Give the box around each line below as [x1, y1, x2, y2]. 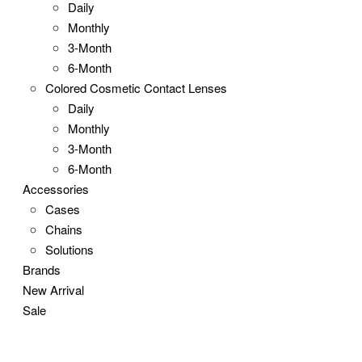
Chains [45, 220, 83, 238]
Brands [23, 260, 61, 278]
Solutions [45, 240, 95, 258]
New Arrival [23, 280, 85, 298]
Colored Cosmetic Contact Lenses [45, 78, 228, 96]
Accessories [23, 179, 90, 197]
